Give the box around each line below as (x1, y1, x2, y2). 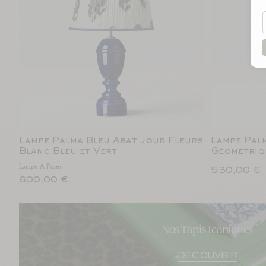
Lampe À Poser (19, 161, 62, 171)
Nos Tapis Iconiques (161, 223, 253, 236)
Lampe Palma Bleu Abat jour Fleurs (19, 137, 203, 145)
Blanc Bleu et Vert (19, 147, 117, 156)
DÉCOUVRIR (178, 252, 237, 260)
